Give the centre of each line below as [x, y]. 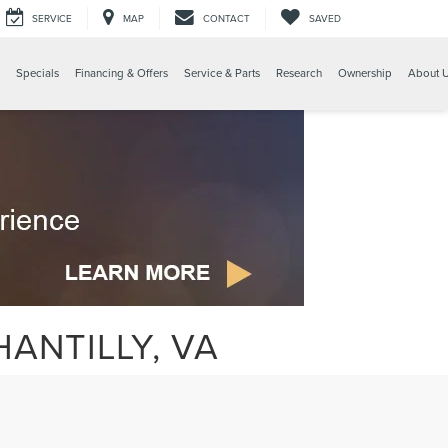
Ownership [365, 73]
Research [299, 73]
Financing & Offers [121, 73]
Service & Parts [222, 73]
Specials [37, 73]
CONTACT [226, 18]
